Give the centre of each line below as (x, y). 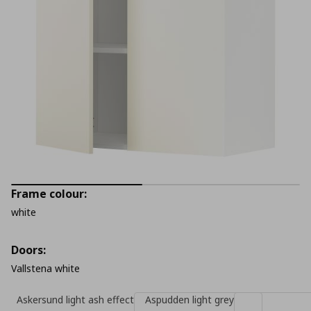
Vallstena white (45, 268)
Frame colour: (49, 194)
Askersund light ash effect (75, 300)
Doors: (28, 250)
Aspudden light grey (190, 300)
